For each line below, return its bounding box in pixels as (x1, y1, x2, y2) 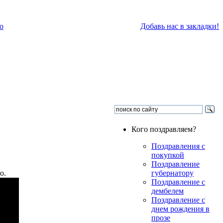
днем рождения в (151, 205, 210, 213)
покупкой (151, 151, 184, 159)
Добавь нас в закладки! (140, 22, 219, 30)
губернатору (151, 169, 194, 177)
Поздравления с (151, 142, 205, 150)
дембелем (151, 187, 184, 195)
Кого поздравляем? (131, 125, 196, 133)
